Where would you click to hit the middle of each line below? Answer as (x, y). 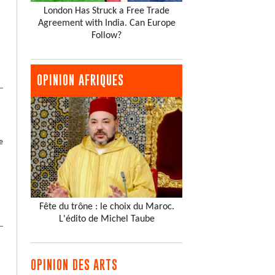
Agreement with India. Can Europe (107, 23)
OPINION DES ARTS (75, 265)
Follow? (107, 35)
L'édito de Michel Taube (107, 219)
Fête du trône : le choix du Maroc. (107, 207)
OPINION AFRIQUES (81, 80)
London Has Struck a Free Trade (107, 11)
